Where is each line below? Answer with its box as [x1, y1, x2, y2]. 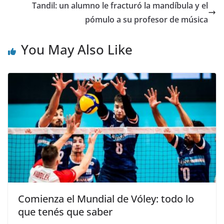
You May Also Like [21, 40, 132, 59]
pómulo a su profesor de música [85, 14, 208, 25]
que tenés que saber [18, 205, 112, 219]
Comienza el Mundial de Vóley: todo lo [18, 192, 194, 206]
